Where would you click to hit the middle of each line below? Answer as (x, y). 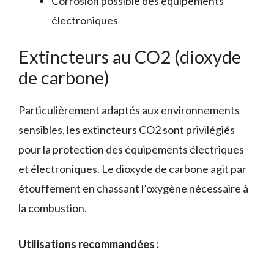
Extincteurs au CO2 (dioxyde (130, 56)
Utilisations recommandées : (89, 244)
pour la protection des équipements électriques (131, 149)
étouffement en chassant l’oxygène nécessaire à (133, 188)
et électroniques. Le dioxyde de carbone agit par (132, 168)
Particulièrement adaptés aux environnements (129, 110)
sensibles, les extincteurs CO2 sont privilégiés (127, 129)
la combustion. (53, 208)
